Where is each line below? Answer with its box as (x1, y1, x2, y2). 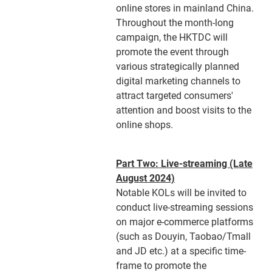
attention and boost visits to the (116, 104, 251, 116)
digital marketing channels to (116, 75, 240, 87)
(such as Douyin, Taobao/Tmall (116, 231, 251, 242)
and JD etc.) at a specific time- (116, 245, 246, 257)
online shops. (116, 119, 173, 131)
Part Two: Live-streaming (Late (116, 158, 253, 169)
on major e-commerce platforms (116, 216, 253, 228)
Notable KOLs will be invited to (116, 187, 246, 199)
